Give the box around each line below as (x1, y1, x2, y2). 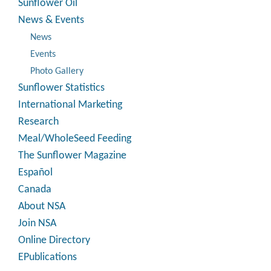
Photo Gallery (30, 67, 83, 76)
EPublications (18, 252, 77, 263)
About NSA (18, 201, 65, 212)
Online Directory (18, 235, 90, 246)
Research (18, 116, 59, 128)
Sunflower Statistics (18, 82, 105, 94)
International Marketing (18, 99, 122, 111)
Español (18, 167, 53, 178)
